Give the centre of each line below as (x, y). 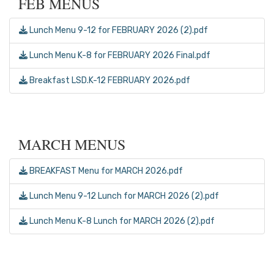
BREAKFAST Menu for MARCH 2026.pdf (105, 171)
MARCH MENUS (72, 145)
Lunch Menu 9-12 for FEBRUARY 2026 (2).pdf (118, 31)
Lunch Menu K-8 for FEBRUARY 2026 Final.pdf (119, 56)
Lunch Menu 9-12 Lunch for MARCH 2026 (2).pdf (123, 196)
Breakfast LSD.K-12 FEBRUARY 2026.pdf (109, 81)
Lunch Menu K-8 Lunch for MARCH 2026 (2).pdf (121, 221)
